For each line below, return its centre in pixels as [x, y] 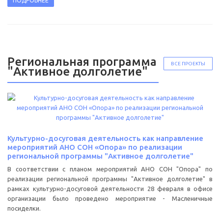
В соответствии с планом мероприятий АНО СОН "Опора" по [110, 169]
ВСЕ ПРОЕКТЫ [188, 63]
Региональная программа [82, 61]
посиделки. [24, 208]
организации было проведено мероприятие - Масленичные [110, 198]
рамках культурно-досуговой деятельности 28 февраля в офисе [110, 188]
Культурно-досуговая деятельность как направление [105, 138]
